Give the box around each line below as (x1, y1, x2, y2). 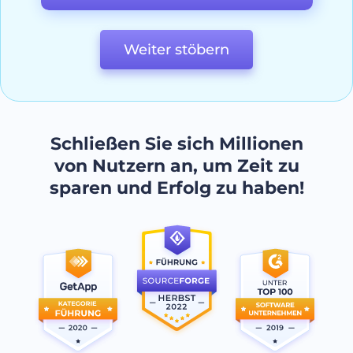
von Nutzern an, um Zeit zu (54, 154, 299, 176)
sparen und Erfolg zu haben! (49, 176, 304, 199)
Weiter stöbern (124, 40, 229, 58)
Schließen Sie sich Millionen (50, 132, 303, 154)
